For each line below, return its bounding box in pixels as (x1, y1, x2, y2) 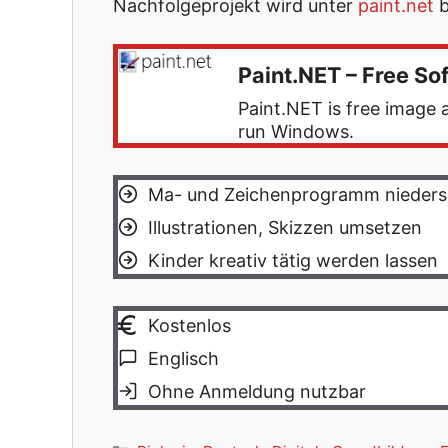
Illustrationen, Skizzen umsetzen (148, 216, 422, 238)
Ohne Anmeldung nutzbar (148, 380, 366, 402)
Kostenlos (148, 314, 231, 336)
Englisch (148, 347, 219, 369)
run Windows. (238, 121, 354, 143)
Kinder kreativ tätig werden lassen (148, 249, 438, 271)
